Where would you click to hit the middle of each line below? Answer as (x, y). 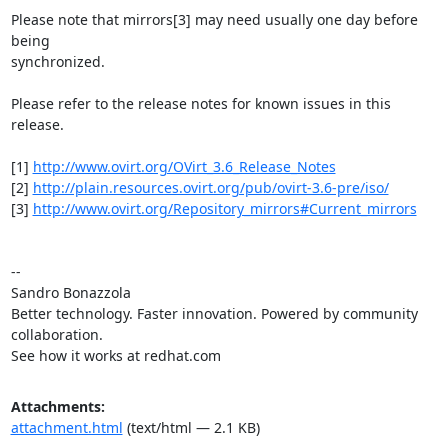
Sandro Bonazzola (70, 292)
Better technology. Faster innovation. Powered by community (214, 313)
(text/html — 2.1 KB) (191, 427)
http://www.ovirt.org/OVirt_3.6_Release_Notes (184, 166)
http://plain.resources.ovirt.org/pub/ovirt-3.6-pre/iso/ (210, 187)
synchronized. (57, 61)
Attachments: (57, 406)
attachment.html (66, 427)
